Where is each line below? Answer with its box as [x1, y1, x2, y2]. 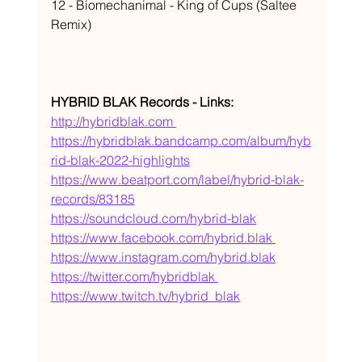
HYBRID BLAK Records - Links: [50, 94, 234, 110]
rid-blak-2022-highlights [50, 152, 190, 168]
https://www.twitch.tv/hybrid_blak [50, 288, 240, 304]
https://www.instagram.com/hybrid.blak [50, 249, 276, 265]
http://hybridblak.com [50, 113, 176, 129]
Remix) [50, 16, 95, 32]
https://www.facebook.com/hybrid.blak [50, 229, 276, 246]
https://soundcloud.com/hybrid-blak [50, 210, 256, 226]
